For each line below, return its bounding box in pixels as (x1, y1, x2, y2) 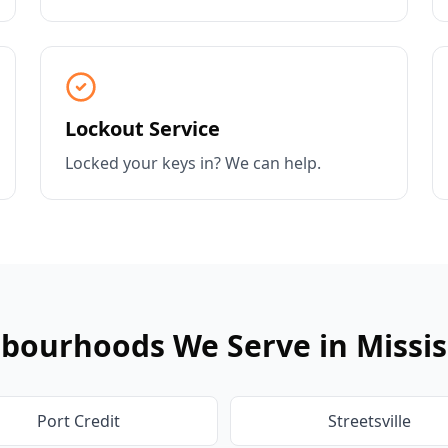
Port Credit (37, 410, 120, 432)
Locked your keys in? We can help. (65, 152, 321, 174)
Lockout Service (65, 115, 220, 142)
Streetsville (328, 410, 411, 432)
